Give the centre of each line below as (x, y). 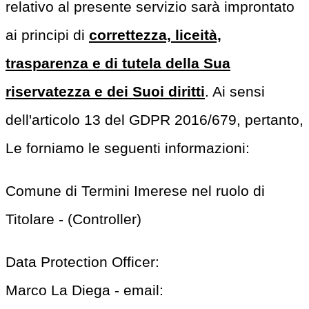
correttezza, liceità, (155, 35)
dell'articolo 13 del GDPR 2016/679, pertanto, (154, 120)
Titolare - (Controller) (73, 219)
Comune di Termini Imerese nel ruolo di (135, 191)
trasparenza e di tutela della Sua (118, 63)
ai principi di (47, 35)
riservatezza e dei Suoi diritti (105, 92)
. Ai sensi (235, 92)
